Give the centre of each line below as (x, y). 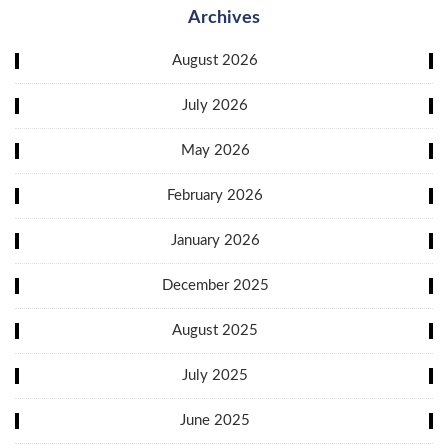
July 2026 (215, 105)
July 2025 (215, 375)
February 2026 (215, 195)
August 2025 (215, 330)
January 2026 (215, 240)
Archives (224, 17)
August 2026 (215, 60)
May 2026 (215, 150)
